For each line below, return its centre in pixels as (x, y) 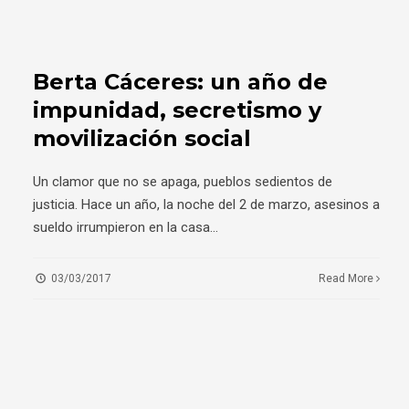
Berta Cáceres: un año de (180, 82)
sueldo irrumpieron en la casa (121, 228)
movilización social (142, 139)
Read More (348, 279)
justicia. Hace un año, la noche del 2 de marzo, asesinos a (206, 205)
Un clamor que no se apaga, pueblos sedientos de (183, 182)
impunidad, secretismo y (177, 110)
